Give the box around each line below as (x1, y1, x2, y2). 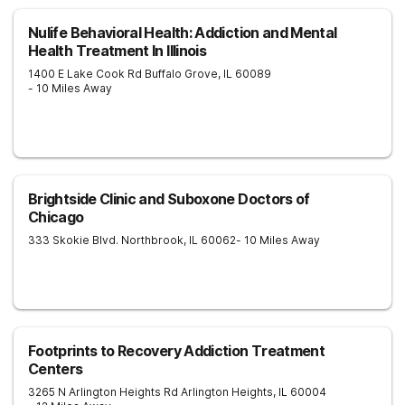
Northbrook (121, 233, 184, 247)
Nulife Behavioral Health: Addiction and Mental (28, 24, 337, 42)
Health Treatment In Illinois (28, 42, 207, 60)
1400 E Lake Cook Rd (28, 67, 142, 80)
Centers (28, 360, 83, 378)
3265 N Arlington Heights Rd (28, 385, 178, 399)
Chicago (28, 208, 84, 226)
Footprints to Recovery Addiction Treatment (28, 342, 325, 360)
